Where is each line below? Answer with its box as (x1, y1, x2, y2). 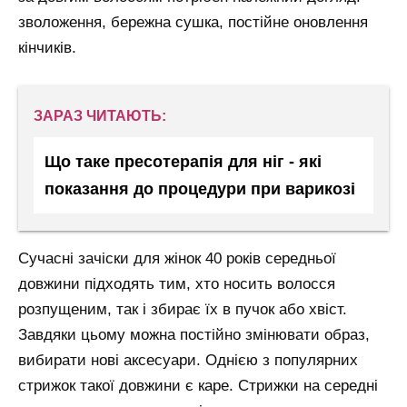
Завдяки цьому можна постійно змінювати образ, (18, 325, 370, 343)
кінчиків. (18, 38, 76, 56)
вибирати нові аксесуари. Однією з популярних (18, 351, 358, 369)
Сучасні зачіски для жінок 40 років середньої (18, 249, 336, 267)
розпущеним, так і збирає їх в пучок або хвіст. (18, 300, 347, 318)
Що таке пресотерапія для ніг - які (45, 153, 322, 172)
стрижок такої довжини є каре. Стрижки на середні (18, 376, 378, 394)
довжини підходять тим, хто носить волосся (18, 274, 335, 293)
